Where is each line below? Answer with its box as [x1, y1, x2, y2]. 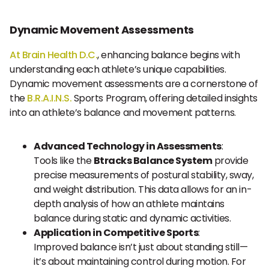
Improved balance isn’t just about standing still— [34, 240, 248, 254]
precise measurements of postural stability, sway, [34, 168, 254, 182]
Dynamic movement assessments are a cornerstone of [10, 77, 258, 91]
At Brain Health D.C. [10, 48, 98, 62]
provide [212, 154, 249, 168]
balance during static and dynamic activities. [34, 211, 231, 225]
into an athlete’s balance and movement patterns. [10, 106, 236, 119]
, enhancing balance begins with [97, 48, 240, 62]
